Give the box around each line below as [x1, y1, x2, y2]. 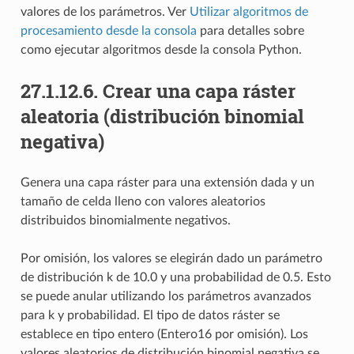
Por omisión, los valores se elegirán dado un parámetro [20, 251, 322, 265]
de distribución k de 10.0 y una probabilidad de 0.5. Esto [20, 270, 331, 284]
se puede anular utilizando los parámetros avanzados [20, 289, 311, 303]
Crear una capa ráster [102, 77, 296, 104]
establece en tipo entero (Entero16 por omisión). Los [20, 327, 308, 341]
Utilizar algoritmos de [189, 5, 308, 18]
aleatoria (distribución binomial [20, 103, 304, 129]
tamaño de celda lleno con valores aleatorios [20, 194, 265, 208]
